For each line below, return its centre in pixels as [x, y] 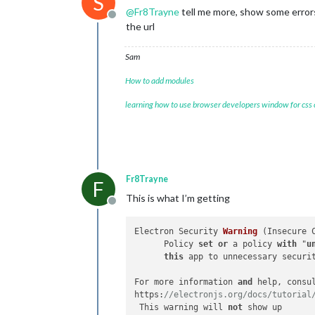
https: [149, 295]
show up [263, 308]
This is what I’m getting [178, 198]
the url [140, 26]
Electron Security [179, 232]
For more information [186, 282]
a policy [253, 244]
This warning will [181, 308]
